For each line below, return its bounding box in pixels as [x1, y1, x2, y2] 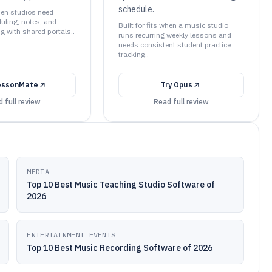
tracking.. [118, 50, 149, 59]
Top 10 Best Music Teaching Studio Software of [27, 179, 216, 190]
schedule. [118, 4, 154, 15]
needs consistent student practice [118, 40, 231, 49]
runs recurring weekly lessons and [118, 30, 231, 39]
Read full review [153, 97, 209, 106]
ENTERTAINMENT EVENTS [27, 230, 116, 239]
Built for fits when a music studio [118, 21, 228, 30]
